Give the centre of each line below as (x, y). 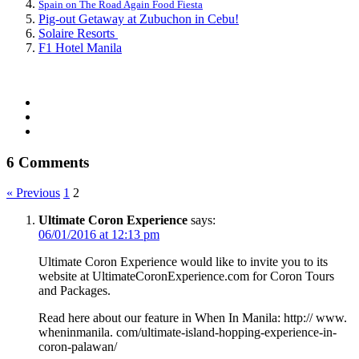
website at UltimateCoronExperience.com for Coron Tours (186, 276)
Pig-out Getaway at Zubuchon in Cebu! (139, 18)
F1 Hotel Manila (80, 47)
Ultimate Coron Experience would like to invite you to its (183, 262)
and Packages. (75, 291)
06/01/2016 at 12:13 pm (99, 235)
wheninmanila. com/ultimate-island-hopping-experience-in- (188, 333)
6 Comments (48, 162)
